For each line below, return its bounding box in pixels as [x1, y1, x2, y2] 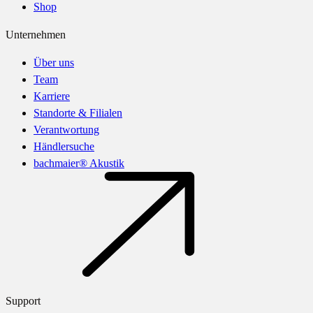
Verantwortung [34, 124, 99, 136]
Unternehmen [6, 29, 66, 41]
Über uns [34, 57, 74, 68]
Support [6, 295, 41, 307]
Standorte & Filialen [34, 107, 122, 119]
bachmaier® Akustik [34, 157, 124, 169]
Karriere [34, 90, 70, 102]
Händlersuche [34, 140, 94, 152]
